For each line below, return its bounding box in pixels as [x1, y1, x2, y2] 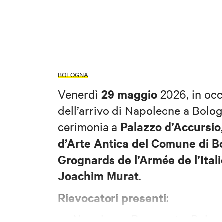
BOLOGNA [58, 69, 88, 79]
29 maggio [101, 85, 157, 102]
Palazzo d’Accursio [120, 118, 221, 134]
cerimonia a [58, 118, 120, 134]
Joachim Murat [58, 167, 139, 183]
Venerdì [58, 86, 101, 101]
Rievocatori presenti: [58, 189, 169, 205]
